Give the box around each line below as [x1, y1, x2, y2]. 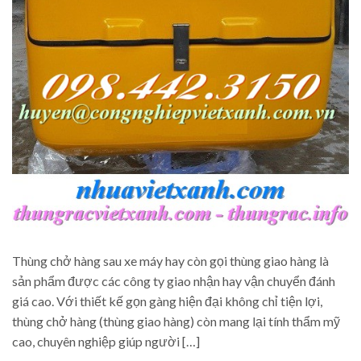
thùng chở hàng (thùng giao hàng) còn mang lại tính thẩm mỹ [12, 313, 340, 330]
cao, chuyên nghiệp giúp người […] [12, 334, 200, 350]
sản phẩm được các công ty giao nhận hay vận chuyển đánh [12, 273, 335, 289]
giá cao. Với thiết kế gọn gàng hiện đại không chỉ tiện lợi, [12, 293, 322, 309]
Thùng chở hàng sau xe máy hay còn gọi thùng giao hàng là [12, 253, 329, 269]
